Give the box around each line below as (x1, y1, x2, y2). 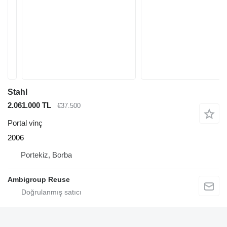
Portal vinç (8, 118, 43, 127)
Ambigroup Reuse (8, 175, 70, 183)
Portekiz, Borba (21, 150, 72, 159)
